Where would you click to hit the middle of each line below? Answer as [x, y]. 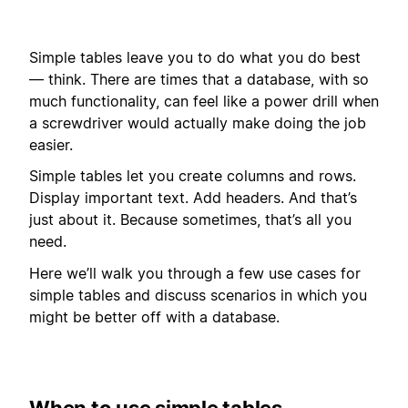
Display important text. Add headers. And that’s [193, 198]
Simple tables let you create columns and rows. [193, 176]
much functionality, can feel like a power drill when [204, 101]
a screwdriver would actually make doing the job [198, 122]
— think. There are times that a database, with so [199, 79]
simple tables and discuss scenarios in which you [198, 295]
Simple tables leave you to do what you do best [195, 57]
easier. [51, 144]
